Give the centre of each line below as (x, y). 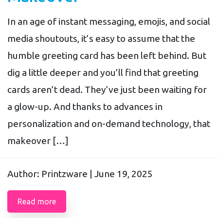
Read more (37, 201)
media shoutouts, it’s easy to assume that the (101, 38)
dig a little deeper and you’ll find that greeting (103, 72)
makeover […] (38, 140)
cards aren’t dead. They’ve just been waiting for (107, 89)
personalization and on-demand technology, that (109, 123)
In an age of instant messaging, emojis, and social (109, 21)
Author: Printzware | (51, 173)
